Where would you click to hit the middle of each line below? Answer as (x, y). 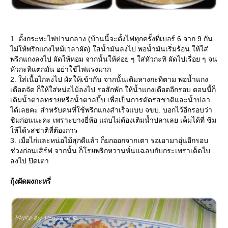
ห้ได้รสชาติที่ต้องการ (44, 130)
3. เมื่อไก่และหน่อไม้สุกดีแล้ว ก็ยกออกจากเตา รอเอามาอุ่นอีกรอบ (109, 140)
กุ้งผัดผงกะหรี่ (31, 181)
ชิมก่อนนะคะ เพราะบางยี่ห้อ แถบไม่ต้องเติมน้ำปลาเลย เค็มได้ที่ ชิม (113, 120)
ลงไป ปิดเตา (30, 161)
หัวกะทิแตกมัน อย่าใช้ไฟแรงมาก (61, 69)
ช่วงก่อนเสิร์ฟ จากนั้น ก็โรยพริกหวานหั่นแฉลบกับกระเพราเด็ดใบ (110, 150)
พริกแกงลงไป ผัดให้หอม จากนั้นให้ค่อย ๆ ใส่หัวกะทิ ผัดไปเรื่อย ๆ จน (114, 59)
